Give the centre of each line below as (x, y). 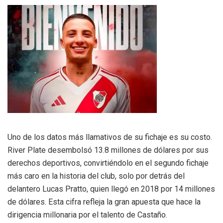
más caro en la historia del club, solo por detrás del (96, 176)
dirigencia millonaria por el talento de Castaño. (87, 215)
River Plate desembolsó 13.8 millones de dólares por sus (108, 150)
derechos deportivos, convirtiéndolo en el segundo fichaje (108, 163)
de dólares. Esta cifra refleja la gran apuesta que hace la (104, 202)
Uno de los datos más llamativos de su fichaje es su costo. (110, 137)
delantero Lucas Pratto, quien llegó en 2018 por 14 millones (111, 189)
